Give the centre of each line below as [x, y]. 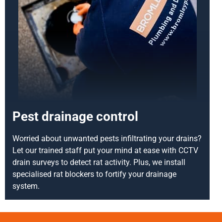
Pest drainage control [75, 117]
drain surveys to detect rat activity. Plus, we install [99, 163]
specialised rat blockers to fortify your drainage [94, 174]
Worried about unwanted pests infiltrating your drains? [107, 139]
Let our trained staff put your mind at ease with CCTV [105, 151]
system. [26, 186]
